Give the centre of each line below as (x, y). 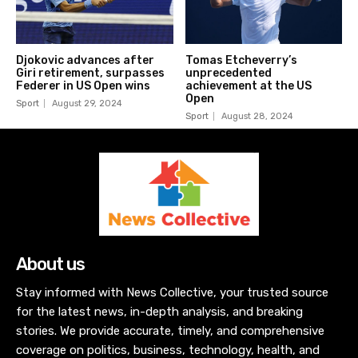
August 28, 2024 (257, 18)
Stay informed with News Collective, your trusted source (172, 194)
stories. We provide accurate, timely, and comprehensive (170, 232)
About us (50, 165)
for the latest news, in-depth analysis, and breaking (159, 213)
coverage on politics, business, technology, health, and (168, 251)
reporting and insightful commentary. (119, 290)
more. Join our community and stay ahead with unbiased (173, 270)
